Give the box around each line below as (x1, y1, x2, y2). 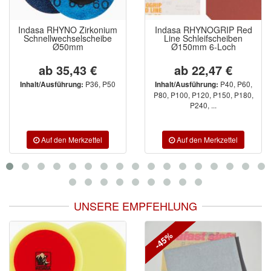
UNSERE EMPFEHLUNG (74, 197, 197, 214)
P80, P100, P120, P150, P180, (153, 89, 253, 100)
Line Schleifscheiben (164, 31, 243, 44)
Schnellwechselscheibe (24, 31, 112, 44)
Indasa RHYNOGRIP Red (154, 23, 252, 36)
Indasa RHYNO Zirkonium (18, 23, 117, 36)
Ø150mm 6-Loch (171, 40, 236, 53)
